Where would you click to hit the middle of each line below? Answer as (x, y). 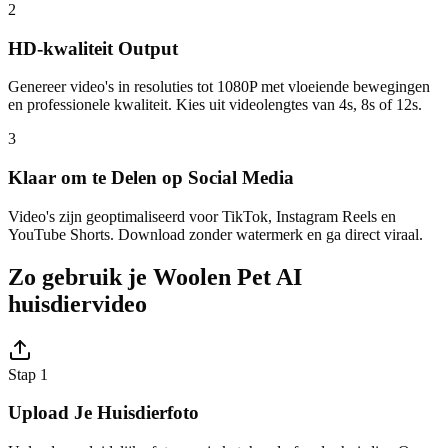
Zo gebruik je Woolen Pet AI (155, 276)
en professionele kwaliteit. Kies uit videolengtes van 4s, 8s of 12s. (215, 105)
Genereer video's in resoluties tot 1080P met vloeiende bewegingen (219, 87)
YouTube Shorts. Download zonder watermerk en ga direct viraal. (215, 234)
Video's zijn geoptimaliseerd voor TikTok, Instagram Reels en (202, 216)
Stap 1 (28, 374)
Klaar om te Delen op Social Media (151, 178)
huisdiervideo (77, 303)
